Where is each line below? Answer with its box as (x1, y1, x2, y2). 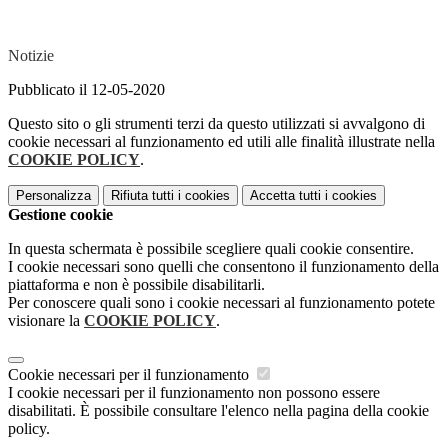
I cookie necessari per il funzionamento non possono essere (8, 384, 380, 402)
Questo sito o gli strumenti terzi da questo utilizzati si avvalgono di (8, 115, 425, 133)
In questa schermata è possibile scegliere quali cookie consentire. (8, 240, 414, 258)
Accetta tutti (250, 188, 321, 204)
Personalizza (16, 188, 91, 204)
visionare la (8, 312, 84, 330)
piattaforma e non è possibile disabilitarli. (8, 276, 265, 294)
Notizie (8, 47, 54, 65)
